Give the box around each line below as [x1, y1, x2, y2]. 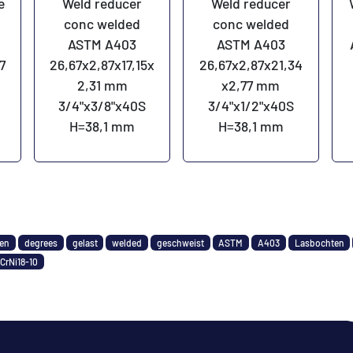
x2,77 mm [221, 76, 281, 94]
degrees [24, 236, 58, 248]
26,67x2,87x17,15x [50, 55, 155, 73]
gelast [72, 236, 98, 248]
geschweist [156, 236, 204, 248]
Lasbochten [294, 236, 344, 248]
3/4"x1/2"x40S [207, 96, 294, 114]
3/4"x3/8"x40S [58, 96, 147, 114]
